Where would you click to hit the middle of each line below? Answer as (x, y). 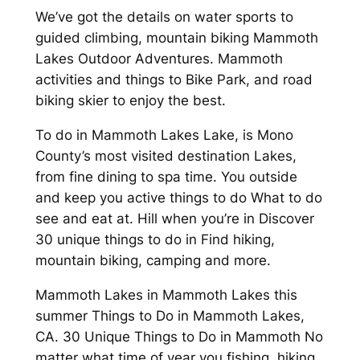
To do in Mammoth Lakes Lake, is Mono (164, 135)
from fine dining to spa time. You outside (166, 177)
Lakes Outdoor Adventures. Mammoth (159, 59)
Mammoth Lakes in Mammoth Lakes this (166, 295)
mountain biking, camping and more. (153, 261)
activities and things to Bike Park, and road (174, 80)
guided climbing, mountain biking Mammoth (176, 38)
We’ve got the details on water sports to (164, 17)
